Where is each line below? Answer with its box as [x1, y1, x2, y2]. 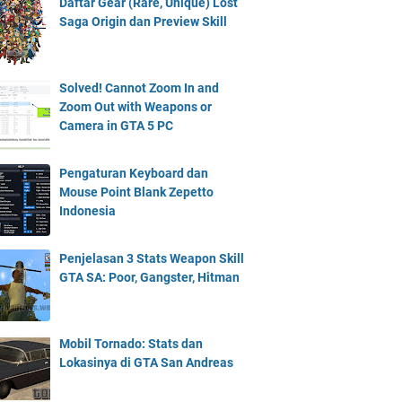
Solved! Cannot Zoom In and [59, 81, 219, 95]
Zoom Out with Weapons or [59, 100, 212, 114]
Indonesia [59, 204, 116, 218]
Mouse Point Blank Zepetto [59, 185, 214, 199]
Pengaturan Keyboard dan [59, 166, 208, 180]
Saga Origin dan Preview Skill [59, 14, 227, 29]
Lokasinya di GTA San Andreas [59, 355, 233, 370]
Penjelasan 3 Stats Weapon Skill [59, 251, 244, 266]
